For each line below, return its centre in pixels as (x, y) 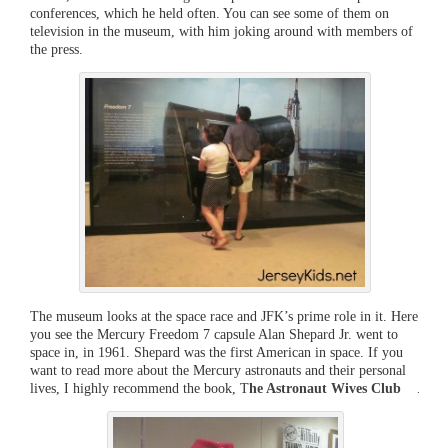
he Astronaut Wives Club (325, 387)
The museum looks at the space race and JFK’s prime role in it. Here (224, 315)
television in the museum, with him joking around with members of (221, 30)
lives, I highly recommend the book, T (139, 387)
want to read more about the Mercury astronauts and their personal (218, 369)
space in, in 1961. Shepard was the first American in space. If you (216, 351)
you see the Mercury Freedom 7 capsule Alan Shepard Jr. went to (214, 333)
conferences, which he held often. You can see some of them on (209, 12)
